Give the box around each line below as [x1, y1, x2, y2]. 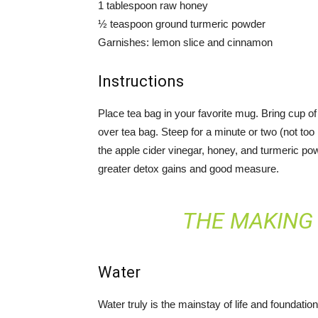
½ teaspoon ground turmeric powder [98, 18, 265, 30]
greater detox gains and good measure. [98, 163, 279, 175]
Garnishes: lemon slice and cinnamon [98, 36, 273, 48]
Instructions [98, 72, 184, 90]
